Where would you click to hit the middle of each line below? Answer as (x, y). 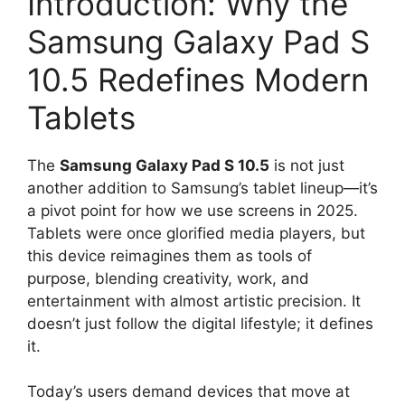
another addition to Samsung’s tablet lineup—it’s (202, 188)
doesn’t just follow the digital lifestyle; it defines (200, 323)
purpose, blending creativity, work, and (168, 278)
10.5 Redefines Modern (198, 79)
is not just (307, 165)
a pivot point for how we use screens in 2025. (193, 210)
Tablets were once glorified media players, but (196, 233)
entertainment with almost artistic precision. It (194, 301)
